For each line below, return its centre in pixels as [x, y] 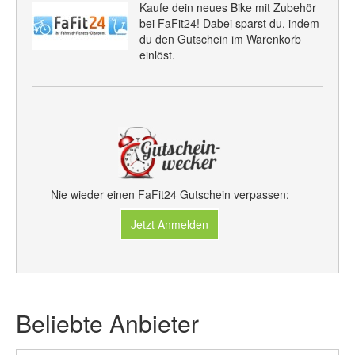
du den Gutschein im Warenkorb [220, 39]
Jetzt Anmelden [170, 224]
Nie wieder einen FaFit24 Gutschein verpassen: [170, 194]
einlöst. [157, 55]
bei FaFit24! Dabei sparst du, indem [229, 23]
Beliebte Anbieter [107, 323]
